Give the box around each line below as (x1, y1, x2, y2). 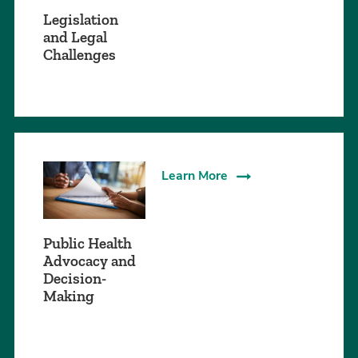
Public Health (43, 234, 132, 253)
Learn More (161, 167, 228, 185)
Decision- (43, 269, 106, 288)
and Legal (43, 28, 107, 47)
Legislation (43, 10, 118, 30)
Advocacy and (43, 252, 136, 271)
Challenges (43, 46, 116, 65)
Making (43, 287, 94, 306)
